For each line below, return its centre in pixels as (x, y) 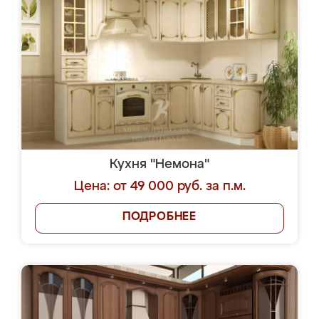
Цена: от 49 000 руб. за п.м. (159, 187)
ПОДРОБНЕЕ (159, 217)
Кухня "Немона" (159, 164)
